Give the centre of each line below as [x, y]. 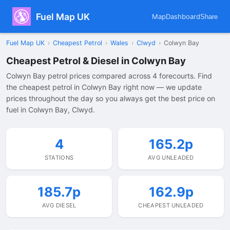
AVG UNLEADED [171, 158]
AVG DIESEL [59, 205]
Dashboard [183, 16]
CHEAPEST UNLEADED [171, 205]
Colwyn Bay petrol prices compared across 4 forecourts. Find [109, 76]
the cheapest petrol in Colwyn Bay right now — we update [104, 87]
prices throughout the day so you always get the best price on [111, 98]
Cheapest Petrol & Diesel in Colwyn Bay [96, 61]
